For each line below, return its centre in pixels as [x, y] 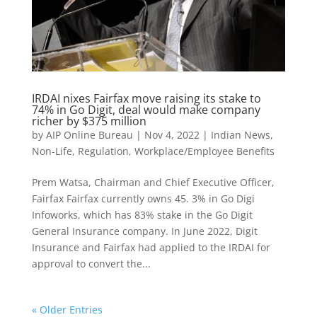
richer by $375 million [89, 121]
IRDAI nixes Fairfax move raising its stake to [146, 99]
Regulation [103, 151]
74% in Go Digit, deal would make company [146, 110]
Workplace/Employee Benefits [204, 151]
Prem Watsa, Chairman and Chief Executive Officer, [153, 183]
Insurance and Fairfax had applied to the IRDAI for [151, 248]
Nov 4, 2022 [172, 135]
